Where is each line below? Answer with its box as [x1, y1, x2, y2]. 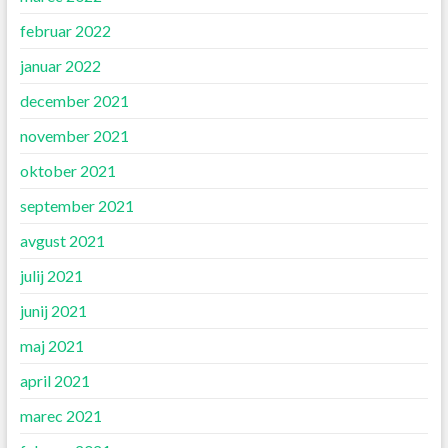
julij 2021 [19, 266, 83, 286]
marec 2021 [19, 406, 102, 426]
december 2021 [19, 91, 129, 111]
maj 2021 [19, 336, 84, 356]
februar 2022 [19, 21, 111, 41]
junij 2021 [19, 301, 87, 321]
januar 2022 [19, 56, 101, 76]
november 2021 [19, 126, 129, 146]
